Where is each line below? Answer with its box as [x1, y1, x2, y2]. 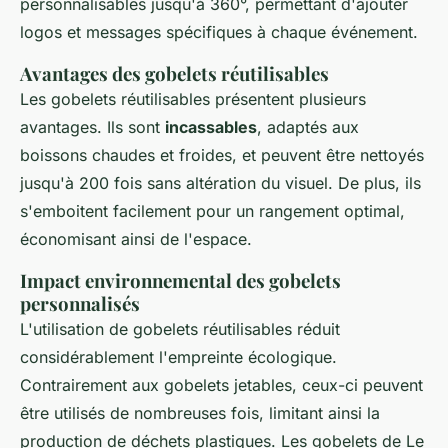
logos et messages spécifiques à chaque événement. [20, 22, 418, 43]
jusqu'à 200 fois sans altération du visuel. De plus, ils [20, 173, 421, 194]
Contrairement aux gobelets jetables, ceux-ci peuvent [20, 375, 423, 396]
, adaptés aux [257, 117, 359, 138]
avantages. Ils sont [20, 117, 165, 138]
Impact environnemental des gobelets [20, 268, 341, 294]
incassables [165, 117, 257, 138]
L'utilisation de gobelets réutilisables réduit [20, 319, 340, 340]
